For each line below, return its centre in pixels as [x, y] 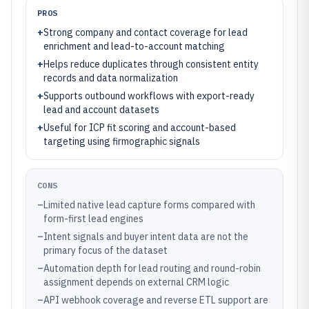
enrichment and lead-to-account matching [134, 46]
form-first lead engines [93, 219]
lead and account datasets [101, 110]
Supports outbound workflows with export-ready [149, 96]
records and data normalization [111, 78]
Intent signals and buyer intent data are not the [146, 237]
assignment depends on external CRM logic [136, 282]
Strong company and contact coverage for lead [146, 32]
